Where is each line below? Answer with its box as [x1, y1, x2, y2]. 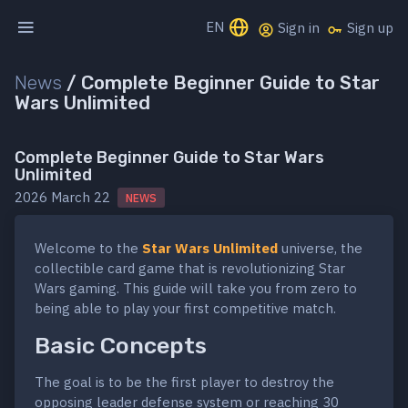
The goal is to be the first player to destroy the [35, 373, 334, 392]
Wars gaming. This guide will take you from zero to [35, 280, 357, 298]
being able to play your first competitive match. [35, 300, 336, 318]
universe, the [278, 240, 362, 258]
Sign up [343, 19, 393, 37]
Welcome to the [35, 240, 142, 258]
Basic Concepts [35, 331, 207, 360]
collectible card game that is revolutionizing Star [35, 260, 345, 278]
